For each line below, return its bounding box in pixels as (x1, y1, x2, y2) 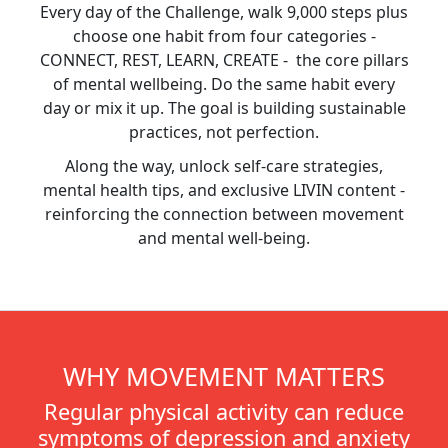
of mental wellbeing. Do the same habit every (53, 73, 395, 95)
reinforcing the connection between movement (44, 203, 404, 225)
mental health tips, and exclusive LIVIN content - (43, 179, 405, 201)
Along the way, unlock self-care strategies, (65, 155, 383, 177)
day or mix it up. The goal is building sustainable (42, 97, 406, 119)
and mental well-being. (138, 227, 310, 249)
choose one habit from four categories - (72, 25, 376, 47)
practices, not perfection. (129, 121, 319, 143)
